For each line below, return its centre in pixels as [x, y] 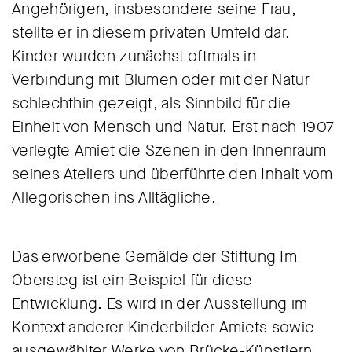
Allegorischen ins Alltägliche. [114, 198]
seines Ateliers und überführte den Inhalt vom [172, 174]
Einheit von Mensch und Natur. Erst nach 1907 [173, 127]
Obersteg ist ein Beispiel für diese [132, 280]
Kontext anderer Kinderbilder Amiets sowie [163, 327]
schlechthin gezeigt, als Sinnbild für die [152, 103]
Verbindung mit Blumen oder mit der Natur [161, 80]
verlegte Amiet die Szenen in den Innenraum [169, 150]
